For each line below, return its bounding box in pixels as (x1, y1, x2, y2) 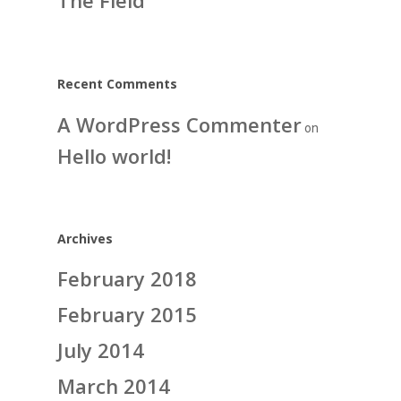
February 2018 (57, 265, 197, 292)
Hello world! (57, 142, 171, 169)
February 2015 (57, 301, 197, 328)
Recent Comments (57, 75, 177, 92)
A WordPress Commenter (57, 111, 302, 138)
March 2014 (57, 372, 170, 399)
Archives (57, 230, 113, 247)
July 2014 (57, 337, 144, 363)
